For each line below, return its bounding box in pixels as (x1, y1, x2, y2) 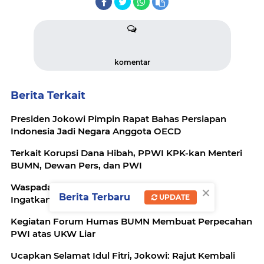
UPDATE (157, 192, 190, 202)
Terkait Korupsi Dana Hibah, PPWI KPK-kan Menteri (11, 147, 242, 159)
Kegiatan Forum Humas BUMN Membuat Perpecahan (11, 216, 252, 227)
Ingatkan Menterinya (11, 194, 104, 205)
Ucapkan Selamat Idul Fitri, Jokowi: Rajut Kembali (11, 250, 235, 261)
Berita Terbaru (59, 191, 130, 203)
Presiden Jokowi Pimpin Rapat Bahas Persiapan (11, 113, 226, 124)
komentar (114, 58, 150, 67)
